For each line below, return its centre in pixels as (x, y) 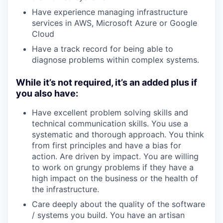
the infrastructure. (65, 189)
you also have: (47, 94)
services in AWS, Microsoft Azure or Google (114, 23)
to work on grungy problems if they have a (113, 167)
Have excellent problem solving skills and (110, 113)
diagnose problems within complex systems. (115, 60)
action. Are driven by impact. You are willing (115, 157)
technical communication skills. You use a (110, 124)
